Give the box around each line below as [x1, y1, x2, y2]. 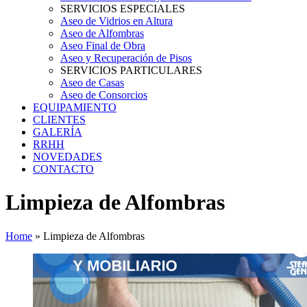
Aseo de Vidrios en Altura [60, 15, 173, 27]
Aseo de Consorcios [60, 89, 147, 101]
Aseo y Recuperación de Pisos [60, 52, 192, 64]
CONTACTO [33, 163, 94, 175]
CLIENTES [33, 114, 86, 125]
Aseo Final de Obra [60, 40, 145, 51]
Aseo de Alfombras [60, 27, 144, 39]
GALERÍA [33, 126, 82, 138]
